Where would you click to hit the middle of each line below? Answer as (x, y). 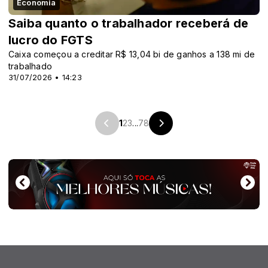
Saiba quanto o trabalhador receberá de (128, 23)
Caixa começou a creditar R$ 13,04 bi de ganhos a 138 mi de (132, 54)
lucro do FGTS (51, 40)
